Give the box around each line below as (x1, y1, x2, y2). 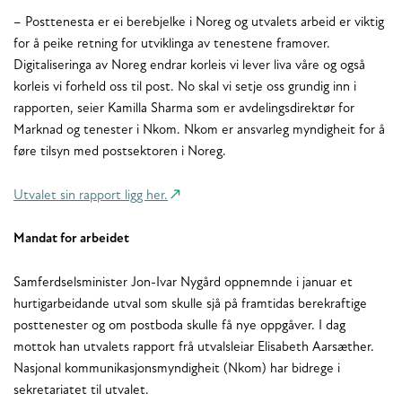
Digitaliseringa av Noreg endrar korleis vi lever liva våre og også (13, 58, 365, 73)
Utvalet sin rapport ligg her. (13, 188, 168, 203)
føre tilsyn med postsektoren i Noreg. (13, 144, 226, 159)
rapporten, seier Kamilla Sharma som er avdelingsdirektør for (13, 101, 354, 116)
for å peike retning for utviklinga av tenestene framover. (13, 37, 330, 51)
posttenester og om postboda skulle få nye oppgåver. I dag (13, 319, 345, 333)
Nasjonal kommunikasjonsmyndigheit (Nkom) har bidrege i (13, 362, 340, 376)
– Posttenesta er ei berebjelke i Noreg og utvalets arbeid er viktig (13, 15, 384, 30)
